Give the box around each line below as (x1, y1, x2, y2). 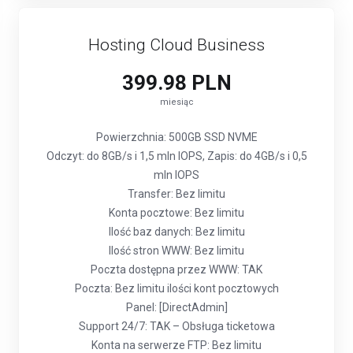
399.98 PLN (121, 71, 232, 95)
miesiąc (159, 97, 194, 107)
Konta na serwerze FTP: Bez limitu (91, 339, 262, 351)
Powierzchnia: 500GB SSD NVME (95, 131, 258, 143)
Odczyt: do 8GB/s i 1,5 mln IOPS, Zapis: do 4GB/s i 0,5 (46, 150, 307, 162)
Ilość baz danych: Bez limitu (108, 225, 245, 238)
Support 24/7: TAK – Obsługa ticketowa (78, 320, 275, 333)
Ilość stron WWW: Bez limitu (109, 244, 244, 257)
